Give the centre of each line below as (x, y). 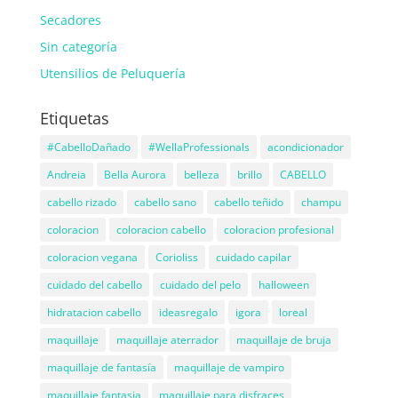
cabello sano (165, 203)
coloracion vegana (92, 258)
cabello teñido (248, 203)
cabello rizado (81, 203)
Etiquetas (74, 119)
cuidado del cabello (94, 285)
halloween (283, 285)
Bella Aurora (135, 175)
